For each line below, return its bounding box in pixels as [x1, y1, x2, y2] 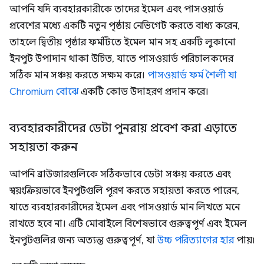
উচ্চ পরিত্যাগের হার [157, 235, 234, 247]
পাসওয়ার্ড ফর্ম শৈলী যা [147, 70, 237, 82]
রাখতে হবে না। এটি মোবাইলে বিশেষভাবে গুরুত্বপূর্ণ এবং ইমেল [9, 218, 247, 230]
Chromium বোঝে [9, 86, 78, 98]
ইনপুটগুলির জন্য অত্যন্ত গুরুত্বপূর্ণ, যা [9, 235, 157, 247]
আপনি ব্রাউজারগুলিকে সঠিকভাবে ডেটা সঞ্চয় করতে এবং [9, 169, 231, 181]
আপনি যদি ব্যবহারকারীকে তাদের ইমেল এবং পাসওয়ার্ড [9, 4, 223, 16]
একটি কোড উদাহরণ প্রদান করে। [78, 86, 209, 98]
